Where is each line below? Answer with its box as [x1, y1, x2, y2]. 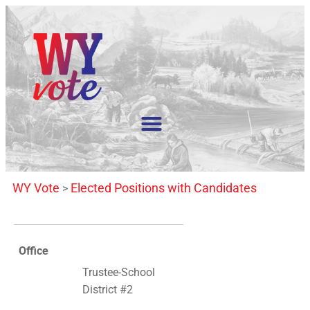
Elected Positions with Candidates [71, 181, 257, 195]
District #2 [82, 283, 133, 297]
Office [18, 244, 48, 258]
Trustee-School [82, 266, 155, 280]
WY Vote [12, 181, 60, 195]
